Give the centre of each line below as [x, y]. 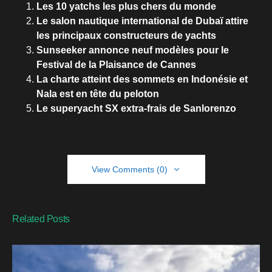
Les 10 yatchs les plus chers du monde [127, 7]
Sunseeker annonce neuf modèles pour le [133, 50]
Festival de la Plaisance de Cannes [116, 65]
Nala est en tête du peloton [98, 94]
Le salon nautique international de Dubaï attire [142, 21]
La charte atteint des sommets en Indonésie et [142, 80]
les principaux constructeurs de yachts [126, 36]
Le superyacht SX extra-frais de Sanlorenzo [136, 109]
